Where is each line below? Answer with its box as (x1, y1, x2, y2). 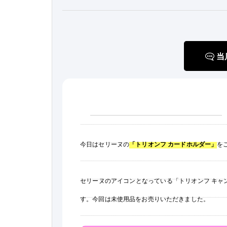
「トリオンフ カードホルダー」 (129, 139, 217, 148)
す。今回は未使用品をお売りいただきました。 (80, 194, 209, 203)
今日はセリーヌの (80, 139, 130, 148)
